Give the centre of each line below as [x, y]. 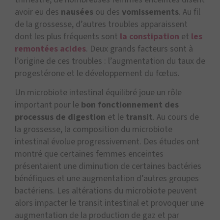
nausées [77, 12]
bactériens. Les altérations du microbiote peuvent [106, 191]
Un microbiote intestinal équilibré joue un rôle [98, 93]
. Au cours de [176, 117]
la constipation [150, 37]
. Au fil [190, 12]
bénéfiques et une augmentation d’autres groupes [107, 179]
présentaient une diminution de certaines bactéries [108, 166]
